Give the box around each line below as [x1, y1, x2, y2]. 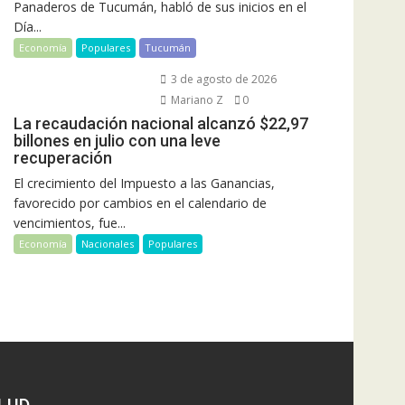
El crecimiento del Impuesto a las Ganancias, [14, 174, 275, 192]
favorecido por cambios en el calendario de [14, 193, 267, 212]
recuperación [14, 147, 112, 167]
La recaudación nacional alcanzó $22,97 [14, 113, 308, 133]
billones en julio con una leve [14, 130, 221, 150]
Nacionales [81, 236, 134, 250]
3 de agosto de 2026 [167, 71, 277, 87]
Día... [14, 17, 42, 35]
